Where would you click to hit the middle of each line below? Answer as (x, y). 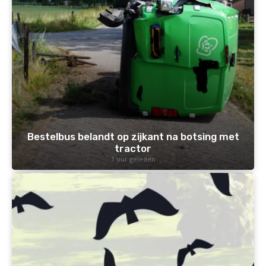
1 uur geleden (133, 159)
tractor (133, 148)
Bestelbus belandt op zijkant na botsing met (133, 136)
